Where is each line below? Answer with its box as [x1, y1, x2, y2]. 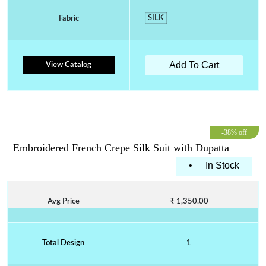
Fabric [58, 15, 79, 23]
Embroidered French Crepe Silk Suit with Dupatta [13, 142, 229, 154]
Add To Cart [169, 60, 219, 71]
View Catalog [46, 61, 91, 69]
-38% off [221, 128, 247, 137]
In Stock [205, 160, 239, 170]
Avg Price [47, 197, 80, 205]
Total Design [42, 239, 84, 247]
